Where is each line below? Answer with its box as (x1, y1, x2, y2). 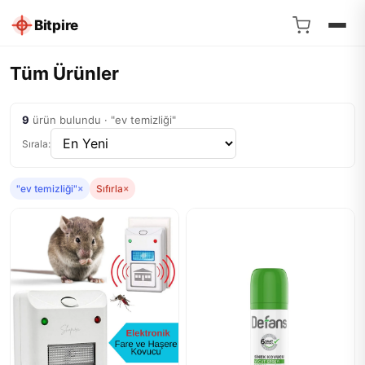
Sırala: (22, 137, 51, 150)
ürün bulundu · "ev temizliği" (29, 113, 176, 126)
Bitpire (34, 16, 78, 33)
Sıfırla (96, 182, 123, 195)
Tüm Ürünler (10, 63, 119, 84)
